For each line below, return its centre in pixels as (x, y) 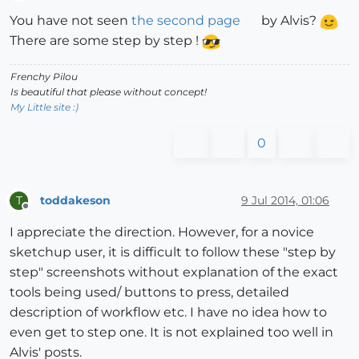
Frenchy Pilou (44, 77)
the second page (186, 21)
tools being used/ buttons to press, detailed (149, 292)
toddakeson (75, 200)
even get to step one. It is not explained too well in (171, 333)
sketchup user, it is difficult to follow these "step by (173, 252)
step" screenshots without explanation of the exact (174, 272)
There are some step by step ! (106, 41)
